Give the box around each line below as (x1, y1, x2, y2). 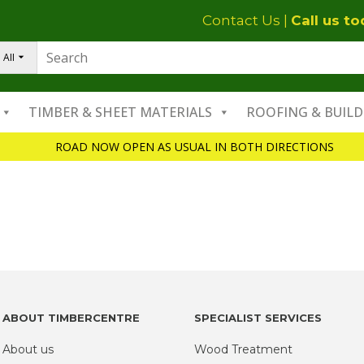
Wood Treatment (194, 342, 292, 357)
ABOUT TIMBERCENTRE (2, 311, 140, 324)
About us (2, 342, 54, 357)
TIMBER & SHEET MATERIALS (28, 103, 212, 121)
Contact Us (202, 12, 280, 28)
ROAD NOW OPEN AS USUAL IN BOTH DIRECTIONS (54, 139, 334, 154)
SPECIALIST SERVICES (194, 311, 322, 324)
